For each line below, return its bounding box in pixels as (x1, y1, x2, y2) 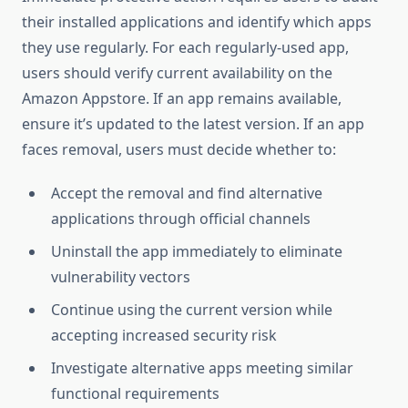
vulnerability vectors (51, 267, 190, 288)
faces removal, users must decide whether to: (22, 139, 336, 160)
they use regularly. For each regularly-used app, (22, 37, 349, 58)
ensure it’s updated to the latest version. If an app (22, 114, 364, 135)
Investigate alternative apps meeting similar (51, 358, 353, 379)
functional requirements (51, 383, 219, 404)
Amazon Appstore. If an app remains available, (22, 88, 342, 109)
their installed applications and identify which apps (22, 12, 372, 33)
